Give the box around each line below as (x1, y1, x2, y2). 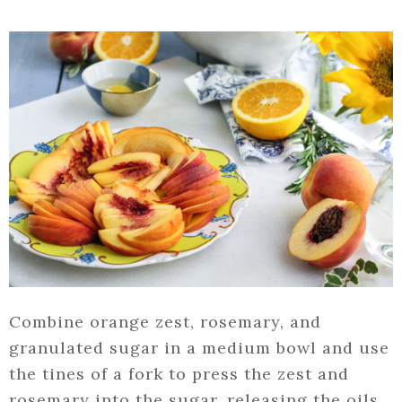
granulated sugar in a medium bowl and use (9, 337, 389, 359)
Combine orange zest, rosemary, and (9, 311, 321, 333)
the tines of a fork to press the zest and (9, 363, 349, 385)
